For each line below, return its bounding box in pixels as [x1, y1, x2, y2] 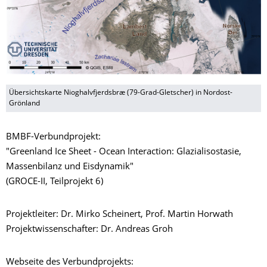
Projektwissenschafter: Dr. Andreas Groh [6, 225, 173, 234]
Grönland [9, 100, 40, 107]
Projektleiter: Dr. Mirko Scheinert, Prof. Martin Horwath [6, 210, 233, 219]
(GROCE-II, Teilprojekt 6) [6, 177, 103, 187]
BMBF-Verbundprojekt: [6, 132, 101, 142]
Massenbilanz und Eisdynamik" [6, 162, 133, 172]
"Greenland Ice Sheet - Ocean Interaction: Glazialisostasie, [6, 147, 241, 157]
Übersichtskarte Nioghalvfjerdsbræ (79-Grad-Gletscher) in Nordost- [9, 89, 232, 97]
